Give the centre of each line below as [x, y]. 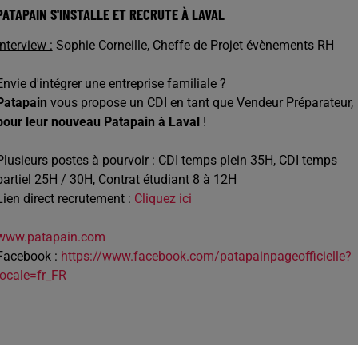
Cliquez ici [163, 199]
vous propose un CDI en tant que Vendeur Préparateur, [200, 103]
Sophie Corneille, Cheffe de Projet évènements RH [193, 45]
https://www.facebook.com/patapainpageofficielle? [206, 256]
